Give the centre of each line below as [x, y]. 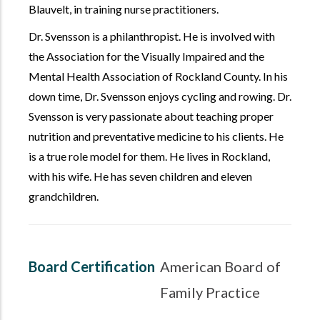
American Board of [220, 267]
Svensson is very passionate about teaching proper [151, 116]
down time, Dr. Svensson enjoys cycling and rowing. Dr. [160, 96]
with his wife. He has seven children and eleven [140, 176]
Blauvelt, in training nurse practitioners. [124, 9]
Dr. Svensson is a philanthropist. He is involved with [152, 36]
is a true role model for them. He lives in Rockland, [149, 156]
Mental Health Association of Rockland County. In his [158, 76]
